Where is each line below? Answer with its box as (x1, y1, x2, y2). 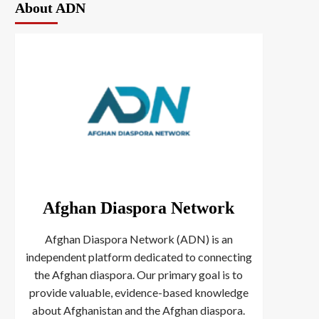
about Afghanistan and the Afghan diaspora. (32, 303, 245, 318)
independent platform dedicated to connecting (25, 250, 252, 264)
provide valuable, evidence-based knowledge (28, 286, 249, 300)
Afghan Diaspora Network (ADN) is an (44, 232, 233, 246)
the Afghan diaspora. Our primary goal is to (34, 268, 243, 282)
